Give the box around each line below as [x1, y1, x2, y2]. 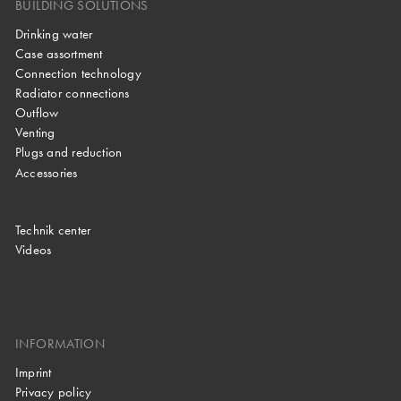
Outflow [15, 104, 59, 123]
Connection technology [15, 64, 141, 83]
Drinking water [15, 25, 93, 44]
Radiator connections [15, 84, 130, 103]
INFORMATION [15, 335, 106, 354]
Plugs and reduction [15, 143, 123, 162]
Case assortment [15, 45, 103, 64]
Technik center [15, 220, 91, 239]
